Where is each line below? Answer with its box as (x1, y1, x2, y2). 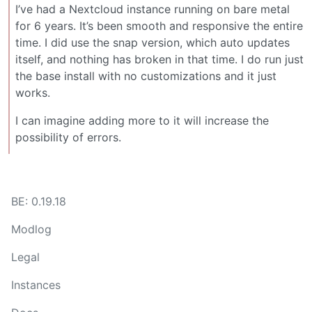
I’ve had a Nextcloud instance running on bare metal (15, 1, 290, 16)
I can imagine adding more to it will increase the (15, 113, 269, 127)
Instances (11, 278, 61, 292)
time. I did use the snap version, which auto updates (15, 35, 290, 49)
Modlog (11, 222, 52, 236)
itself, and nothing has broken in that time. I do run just (15, 52, 304, 66)
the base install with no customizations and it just (15, 68, 276, 83)
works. (15, 85, 50, 100)
